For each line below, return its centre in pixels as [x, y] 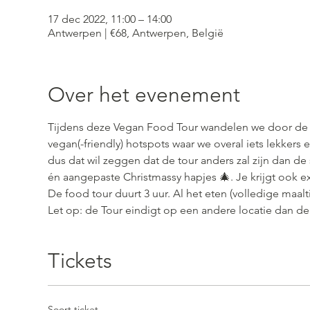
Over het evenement [144, 95]
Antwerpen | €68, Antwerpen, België [135, 33]
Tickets [80, 261]
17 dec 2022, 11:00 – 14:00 [109, 19]
